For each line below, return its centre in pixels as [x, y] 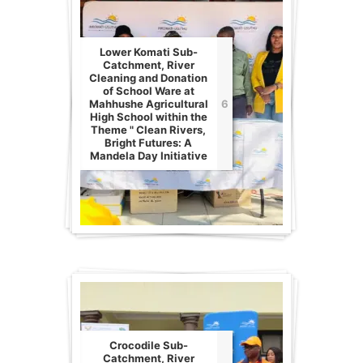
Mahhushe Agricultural [148, 104]
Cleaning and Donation [149, 78]
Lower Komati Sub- [148, 52]
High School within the [148, 117]
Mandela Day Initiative [148, 156]
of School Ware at [148, 91]
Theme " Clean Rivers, [149, 130]
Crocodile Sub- [148, 346]
